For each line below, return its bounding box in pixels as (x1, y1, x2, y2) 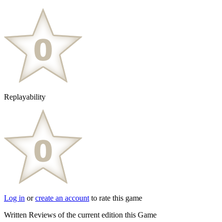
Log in (4, 193, 25, 202)
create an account (35, 193, 89, 202)
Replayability (4, 92, 46, 101)
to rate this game (89, 193, 142, 202)
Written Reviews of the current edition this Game (4, 210, 157, 219)
